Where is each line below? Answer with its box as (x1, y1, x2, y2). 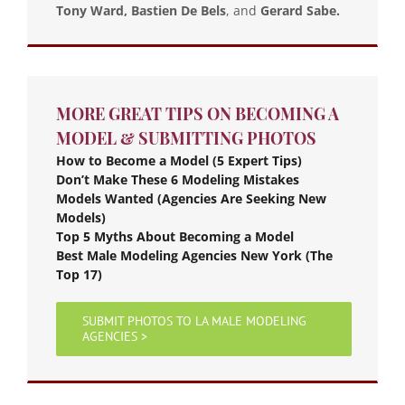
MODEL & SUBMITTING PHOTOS (56, 127, 316, 149)
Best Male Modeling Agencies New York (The (56, 246, 333, 264)
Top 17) (56, 265, 102, 283)
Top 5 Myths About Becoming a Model (56, 227, 294, 245)
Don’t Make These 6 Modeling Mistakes (56, 170, 299, 188)
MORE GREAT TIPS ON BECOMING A (56, 102, 339, 125)
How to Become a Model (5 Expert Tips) (56, 151, 302, 169)
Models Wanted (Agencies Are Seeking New (56, 189, 326, 207)
